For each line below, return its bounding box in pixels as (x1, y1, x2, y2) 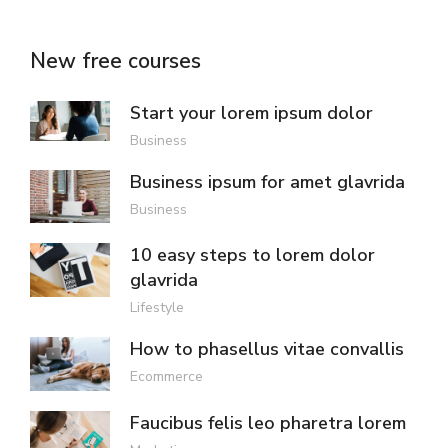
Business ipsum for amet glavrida (130, 169, 405, 194)
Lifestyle (130, 298, 184, 318)
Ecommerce (130, 367, 203, 387)
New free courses (30, 46, 201, 75)
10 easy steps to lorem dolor (130, 243, 375, 268)
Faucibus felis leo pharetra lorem (130, 410, 406, 435)
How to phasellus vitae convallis (130, 337, 404, 362)
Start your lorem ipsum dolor (130, 100, 373, 125)
